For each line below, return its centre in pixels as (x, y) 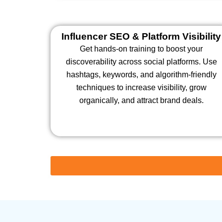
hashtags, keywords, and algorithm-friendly (141, 74)
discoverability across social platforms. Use (141, 61)
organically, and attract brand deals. (141, 100)
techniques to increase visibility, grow (141, 87)
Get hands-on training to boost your (141, 49)
